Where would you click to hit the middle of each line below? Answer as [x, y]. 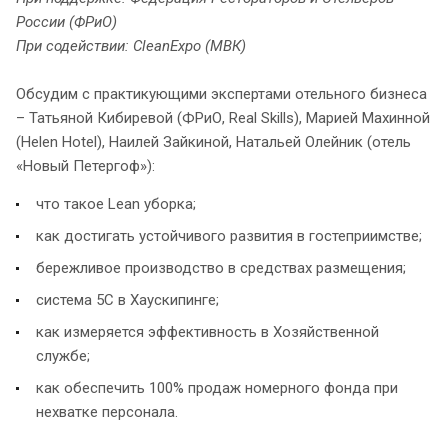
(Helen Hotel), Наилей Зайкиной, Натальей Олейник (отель [213, 142]
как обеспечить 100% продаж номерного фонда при [217, 388]
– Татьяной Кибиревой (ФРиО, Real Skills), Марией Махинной [223, 118]
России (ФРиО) [66, 22]
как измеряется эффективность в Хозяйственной [207, 332]
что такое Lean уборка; [116, 204]
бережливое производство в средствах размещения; [221, 268]
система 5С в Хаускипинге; [127, 300]
